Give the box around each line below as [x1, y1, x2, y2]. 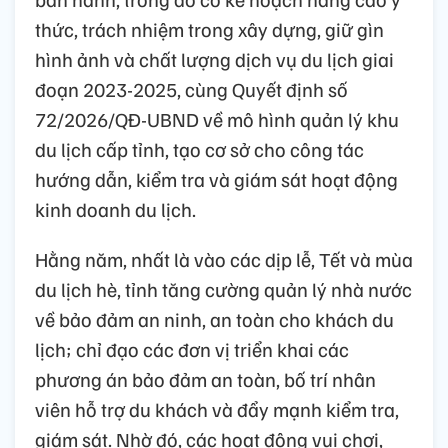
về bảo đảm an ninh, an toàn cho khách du [35, 306, 394, 333]
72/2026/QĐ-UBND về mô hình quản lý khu [35, 106, 399, 133]
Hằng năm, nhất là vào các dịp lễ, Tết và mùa [35, 246, 413, 273]
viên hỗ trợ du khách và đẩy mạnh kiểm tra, [35, 396, 399, 423]
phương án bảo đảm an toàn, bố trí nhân [35, 366, 376, 393]
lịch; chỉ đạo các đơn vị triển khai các [35, 336, 349, 363]
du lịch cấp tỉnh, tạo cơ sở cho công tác [35, 136, 364, 163]
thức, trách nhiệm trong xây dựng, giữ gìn [35, 16, 384, 43]
